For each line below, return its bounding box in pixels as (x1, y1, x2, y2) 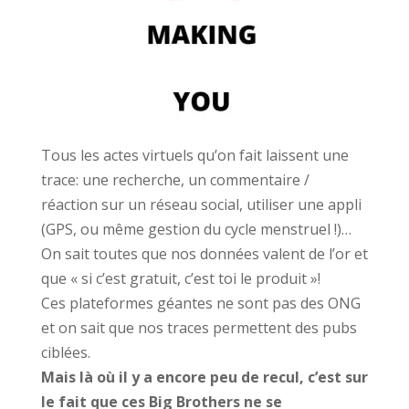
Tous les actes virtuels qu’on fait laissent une (40, 145, 349, 166)
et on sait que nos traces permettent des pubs (40, 318, 357, 339)
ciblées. (40, 342, 90, 363)
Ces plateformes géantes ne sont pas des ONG (40, 293, 361, 314)
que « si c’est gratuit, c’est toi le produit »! (40, 268, 320, 289)
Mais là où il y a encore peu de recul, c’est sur (40, 367, 368, 388)
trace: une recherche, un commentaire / (40, 170, 309, 191)
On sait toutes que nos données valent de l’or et (40, 244, 368, 265)
